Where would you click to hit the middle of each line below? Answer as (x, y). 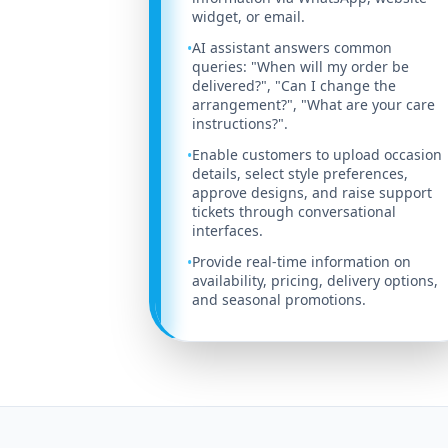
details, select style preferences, (300, 174)
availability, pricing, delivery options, (315, 281)
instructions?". (240, 124)
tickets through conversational (294, 212)
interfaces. (228, 231)
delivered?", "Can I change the (294, 86)
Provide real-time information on (302, 262)
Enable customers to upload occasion (317, 155)
